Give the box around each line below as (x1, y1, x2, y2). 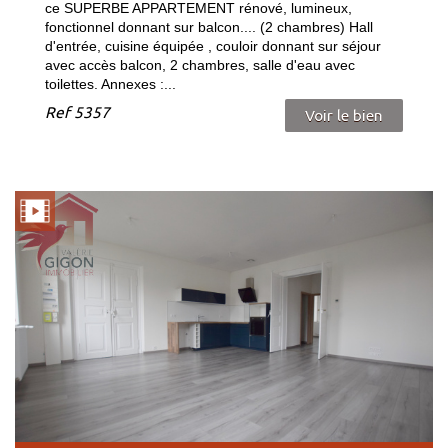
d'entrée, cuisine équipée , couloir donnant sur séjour (45, 38, 381, 55)
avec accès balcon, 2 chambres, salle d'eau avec (45, 57, 355, 74)
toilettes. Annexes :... (45, 76, 176, 93)
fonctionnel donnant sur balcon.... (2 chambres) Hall (45, 19, 373, 36)
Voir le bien (305, 107, 383, 125)
